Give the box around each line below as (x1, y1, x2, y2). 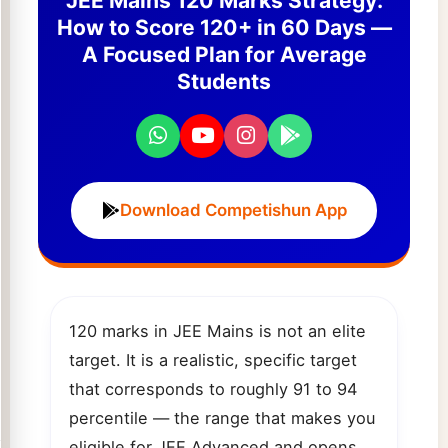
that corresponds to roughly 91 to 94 (68, 378, 357, 399)
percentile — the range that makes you (68, 407, 375, 428)
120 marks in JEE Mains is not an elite (68, 320, 366, 341)
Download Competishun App (119, 200, 347, 221)
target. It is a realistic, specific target (68, 349, 357, 370)
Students (177, 69, 271, 94)
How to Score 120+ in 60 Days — (56, 15, 392, 40)
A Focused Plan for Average (81, 42, 367, 67)
